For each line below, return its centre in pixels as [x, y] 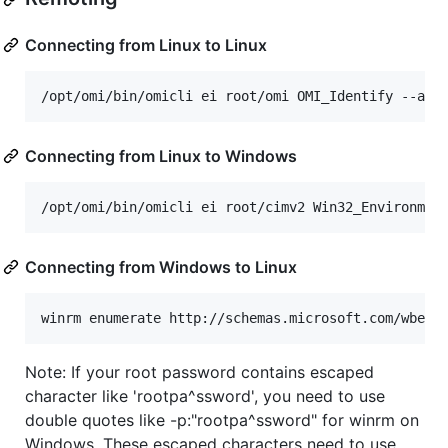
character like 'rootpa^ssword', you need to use [205, 396]
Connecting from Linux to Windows [161, 156]
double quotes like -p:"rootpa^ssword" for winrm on [222, 420]
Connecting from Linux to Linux [146, 45]
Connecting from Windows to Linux [161, 267]
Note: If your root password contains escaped [199, 372]
